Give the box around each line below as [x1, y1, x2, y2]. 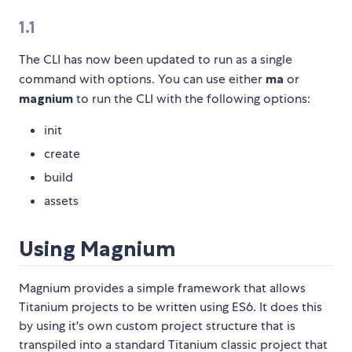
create [44, 145, 80, 163]
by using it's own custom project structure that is [19, 317, 295, 335]
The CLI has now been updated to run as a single [19, 51, 292, 68]
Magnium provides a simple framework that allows [19, 280, 306, 297]
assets [44, 192, 79, 210]
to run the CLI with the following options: [73, 90, 310, 108]
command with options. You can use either [19, 71, 266, 88]
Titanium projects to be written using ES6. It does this [19, 299, 322, 316]
